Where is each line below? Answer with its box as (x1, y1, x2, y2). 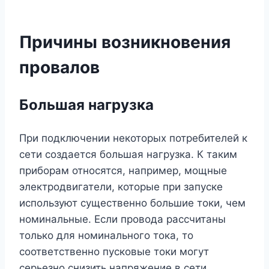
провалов (19, 57, 100, 78)
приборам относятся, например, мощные (19, 165, 227, 177)
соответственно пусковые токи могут (19, 246, 209, 258)
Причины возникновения (19, 32, 231, 53)
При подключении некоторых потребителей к (19, 132, 247, 145)
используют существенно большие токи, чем (19, 197, 246, 210)
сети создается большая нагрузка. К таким (19, 148, 237, 161)
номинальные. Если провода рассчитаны (19, 213, 226, 226)
